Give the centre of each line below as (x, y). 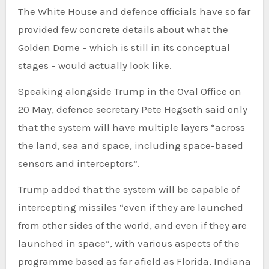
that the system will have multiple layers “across (131, 127)
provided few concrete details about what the (123, 29)
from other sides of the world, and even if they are (132, 225)
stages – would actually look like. (95, 65)
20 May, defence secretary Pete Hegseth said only (132, 109)
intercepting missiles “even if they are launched (130, 207)
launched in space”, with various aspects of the (128, 243)
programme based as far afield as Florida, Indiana (134, 261)
